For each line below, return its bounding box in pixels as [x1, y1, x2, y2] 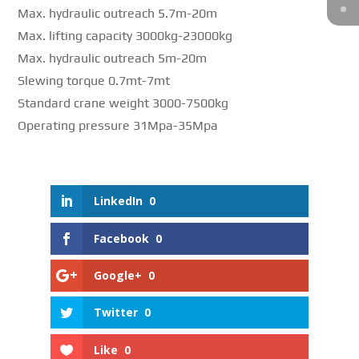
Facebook [93, 230, 149, 246]
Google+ [93, 268, 142, 284]
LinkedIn [93, 193, 143, 209]
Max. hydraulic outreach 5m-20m [18, 50, 208, 67]
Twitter [93, 305, 138, 321]
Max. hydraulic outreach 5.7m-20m [18, 6, 218, 22]
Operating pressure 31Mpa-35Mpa [18, 118, 219, 134]
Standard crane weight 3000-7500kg [18, 95, 229, 111]
